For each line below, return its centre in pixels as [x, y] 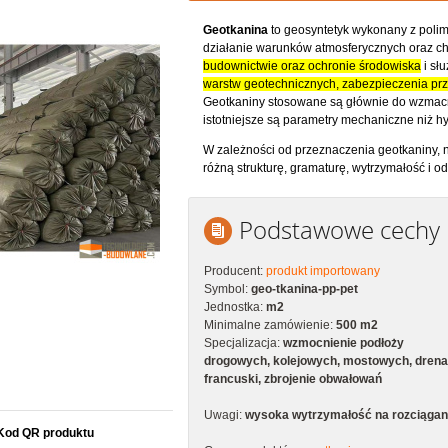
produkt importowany [323, 271]
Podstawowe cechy [339, 230]
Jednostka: [235, 307]
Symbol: [227, 289]
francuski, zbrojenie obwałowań [293, 379]
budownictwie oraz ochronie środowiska [312, 66]
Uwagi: [224, 415]
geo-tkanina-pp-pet [304, 289]
